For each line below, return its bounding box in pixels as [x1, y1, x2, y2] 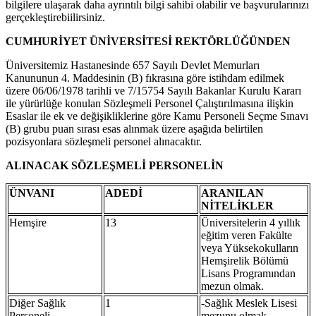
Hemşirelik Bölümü [201, 254, 288, 267]
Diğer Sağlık [9, 296, 66, 309]
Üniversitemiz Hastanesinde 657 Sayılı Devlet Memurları [6, 59, 260, 71]
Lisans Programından [201, 267, 296, 279]
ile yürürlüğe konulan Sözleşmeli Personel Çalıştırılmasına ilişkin [6, 97, 293, 109]
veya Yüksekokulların [201, 241, 298, 254]
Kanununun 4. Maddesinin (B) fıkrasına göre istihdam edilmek [6, 71, 284, 84]
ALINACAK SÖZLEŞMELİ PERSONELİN [6, 159, 224, 171]
